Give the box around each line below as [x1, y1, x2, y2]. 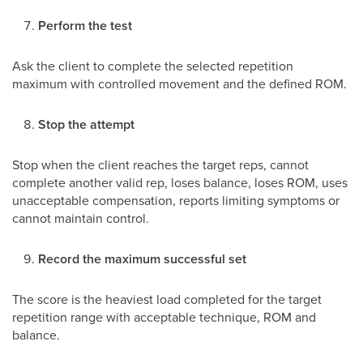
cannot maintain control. [12, 209, 149, 227]
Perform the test [38, 16, 132, 35]
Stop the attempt [38, 115, 135, 134]
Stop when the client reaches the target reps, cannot [12, 156, 309, 173]
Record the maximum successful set [38, 250, 246, 268]
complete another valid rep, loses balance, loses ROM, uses [12, 173, 348, 191]
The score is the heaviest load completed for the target [12, 290, 322, 308]
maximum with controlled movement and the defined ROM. [12, 75, 347, 92]
